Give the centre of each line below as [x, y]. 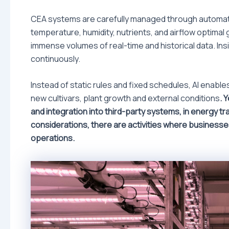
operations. [53, 138]
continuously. [55, 59]
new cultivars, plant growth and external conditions [125, 98]
